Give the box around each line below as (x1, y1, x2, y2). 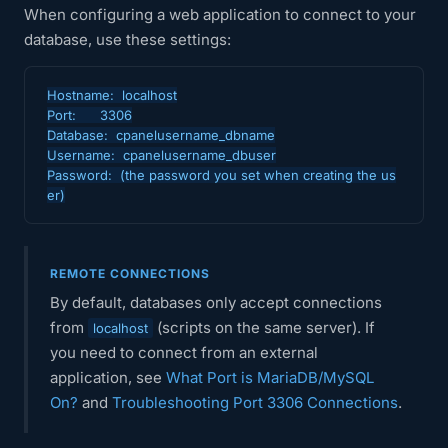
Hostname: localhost (47, 87, 177, 103)
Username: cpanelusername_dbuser (47, 147, 276, 163)
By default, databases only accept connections (50, 293, 382, 312)
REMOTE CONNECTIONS (50, 266, 210, 281)
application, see (50, 368, 166, 387)
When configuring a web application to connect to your (24, 5, 416, 24)
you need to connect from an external (50, 343, 318, 362)
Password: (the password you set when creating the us (47, 167, 396, 183)
